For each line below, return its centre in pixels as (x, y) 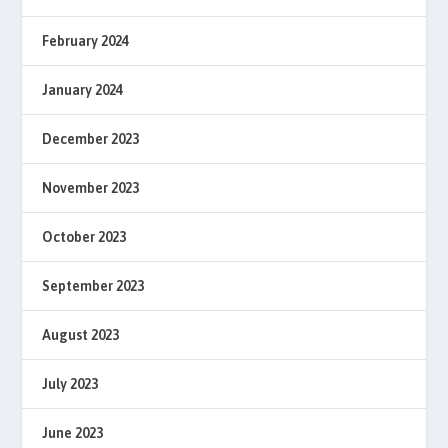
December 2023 (91, 138)
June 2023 (73, 432)
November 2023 (91, 187)
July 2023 (70, 383)
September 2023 (93, 285)
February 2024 (86, 40)
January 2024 (83, 89)
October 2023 (84, 236)
